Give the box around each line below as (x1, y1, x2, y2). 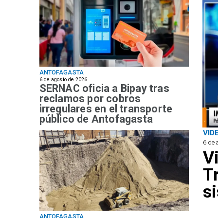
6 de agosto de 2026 (39, 76, 88, 83)
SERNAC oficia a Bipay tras (39, 82, 169, 95)
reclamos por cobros (39, 92, 141, 105)
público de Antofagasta (39, 113, 153, 126)
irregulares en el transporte (39, 103, 173, 115)
